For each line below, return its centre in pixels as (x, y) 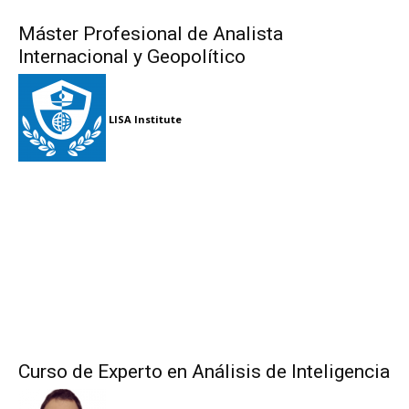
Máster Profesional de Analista (151, 34)
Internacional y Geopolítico (132, 57)
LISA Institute (145, 119)
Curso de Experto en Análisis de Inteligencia (204, 372)
